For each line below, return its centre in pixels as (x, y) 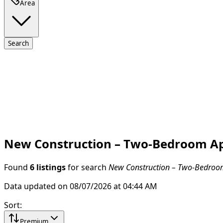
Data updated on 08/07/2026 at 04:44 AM (81, 186)
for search (87, 167)
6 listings (48, 167)
